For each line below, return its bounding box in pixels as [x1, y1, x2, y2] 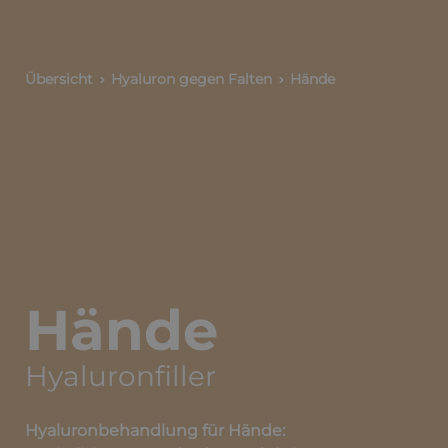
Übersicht [25, 70, 93, 88]
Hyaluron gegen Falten [111, 70, 272, 88]
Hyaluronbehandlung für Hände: [25, 421, 285, 440]
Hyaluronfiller [25, 359, 216, 393]
